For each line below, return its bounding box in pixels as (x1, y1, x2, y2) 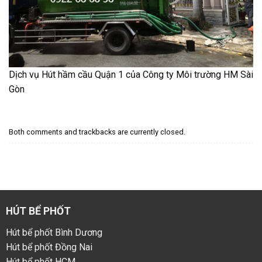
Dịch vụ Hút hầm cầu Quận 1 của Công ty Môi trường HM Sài (9, 69, 253, 81)
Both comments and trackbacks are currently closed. (9, 127, 185, 137)
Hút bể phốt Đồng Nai (5, 241, 92, 253)
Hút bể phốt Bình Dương (5, 226, 102, 238)
